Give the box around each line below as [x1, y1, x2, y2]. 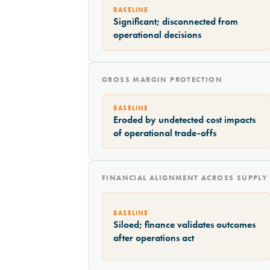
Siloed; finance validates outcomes [113, 218, 256, 231]
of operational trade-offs [113, 127, 216, 140]
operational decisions [113, 28, 201, 42]
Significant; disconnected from [113, 15, 238, 28]
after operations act [113, 231, 194, 245]
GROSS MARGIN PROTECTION [102, 75, 223, 85]
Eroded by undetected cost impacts [113, 113, 256, 127]
